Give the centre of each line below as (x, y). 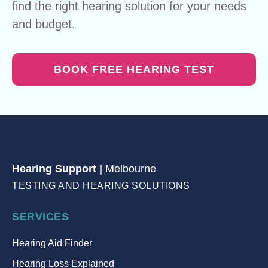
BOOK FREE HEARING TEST (134, 70)
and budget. (44, 24)
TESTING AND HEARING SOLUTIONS (101, 185)
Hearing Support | (59, 169)
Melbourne (131, 169)
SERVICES (40, 216)
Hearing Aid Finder (52, 243)
